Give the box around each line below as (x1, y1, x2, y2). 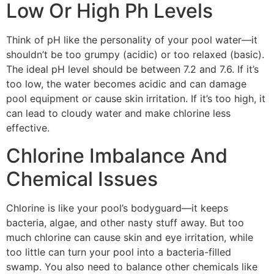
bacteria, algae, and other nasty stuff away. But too (6, 216, 244, 229)
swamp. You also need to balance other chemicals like (6, 260, 257, 273)
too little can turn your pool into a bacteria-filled (6, 245, 231, 258)
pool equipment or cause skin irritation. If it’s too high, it (6, 92, 265, 105)
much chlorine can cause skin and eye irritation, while (6, 231, 253, 243)
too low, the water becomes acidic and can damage (6, 78, 246, 91)
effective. (6, 122, 50, 135)
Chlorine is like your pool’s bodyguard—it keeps (6, 201, 228, 214)
